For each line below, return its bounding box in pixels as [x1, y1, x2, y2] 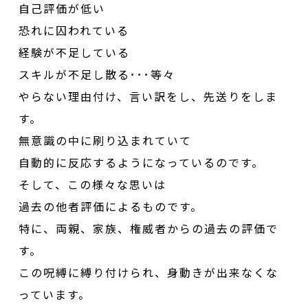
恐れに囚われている [19, 21, 130, 38]
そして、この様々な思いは [19, 175, 167, 192]
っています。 [19, 285, 91, 302]
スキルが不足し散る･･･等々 [19, 65, 176, 82]
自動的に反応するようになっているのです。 [19, 153, 265, 170]
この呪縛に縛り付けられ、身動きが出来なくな [19, 263, 279, 280]
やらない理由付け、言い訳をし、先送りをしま [19, 87, 278, 104]
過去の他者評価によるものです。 [19, 197, 203, 214]
